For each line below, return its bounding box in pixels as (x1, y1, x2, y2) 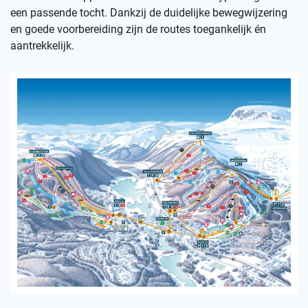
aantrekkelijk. (10, 39, 74, 52)
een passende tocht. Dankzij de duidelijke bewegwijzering (10, 6, 287, 19)
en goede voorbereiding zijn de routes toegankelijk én (10, 23, 266, 36)
